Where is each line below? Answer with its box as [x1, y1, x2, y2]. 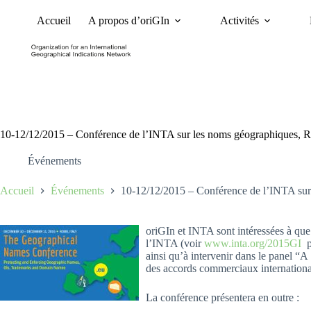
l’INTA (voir [146, 237, 204, 250]
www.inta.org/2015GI [204, 237, 301, 250]
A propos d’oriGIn [87, 15, 169, 26]
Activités [219, 15, 259, 26]
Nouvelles [187, 26, 233, 39]
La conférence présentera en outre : [146, 292, 299, 304]
